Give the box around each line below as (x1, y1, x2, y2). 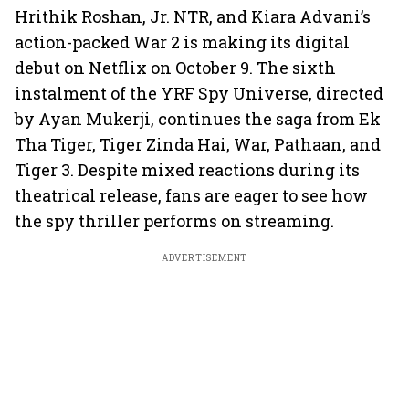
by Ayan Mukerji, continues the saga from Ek (15, 108, 381, 130)
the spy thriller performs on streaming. (15, 210, 334, 232)
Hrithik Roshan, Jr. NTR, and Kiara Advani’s (15, 5, 371, 27)
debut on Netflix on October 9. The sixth (15, 57, 336, 79)
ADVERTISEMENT (161, 252, 248, 264)
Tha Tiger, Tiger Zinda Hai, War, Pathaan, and (15, 133, 381, 155)
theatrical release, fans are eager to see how (15, 184, 368, 206)
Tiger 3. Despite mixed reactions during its (15, 159, 360, 181)
